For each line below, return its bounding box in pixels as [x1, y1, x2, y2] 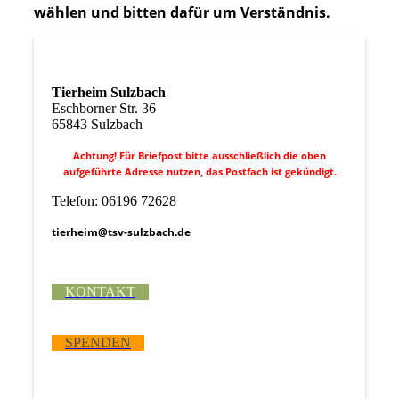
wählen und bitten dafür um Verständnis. [33, 3, 334, 23]
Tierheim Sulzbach [51, 85, 166, 101]
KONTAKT [64, 284, 135, 300]
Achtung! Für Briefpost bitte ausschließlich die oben [73, 149, 326, 163]
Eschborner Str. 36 [51, 101, 156, 117]
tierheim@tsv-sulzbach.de [51, 224, 191, 240]
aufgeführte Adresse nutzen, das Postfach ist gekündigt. [62, 165, 337, 179]
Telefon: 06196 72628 [51, 193, 176, 209]
